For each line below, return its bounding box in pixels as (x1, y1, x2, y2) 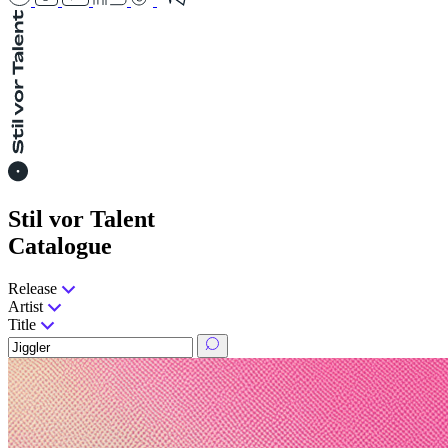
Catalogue (8, 232, 112, 259)
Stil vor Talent (8, 205, 155, 232)
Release (8, 279, 57, 297)
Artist (8, 297, 43, 315)
